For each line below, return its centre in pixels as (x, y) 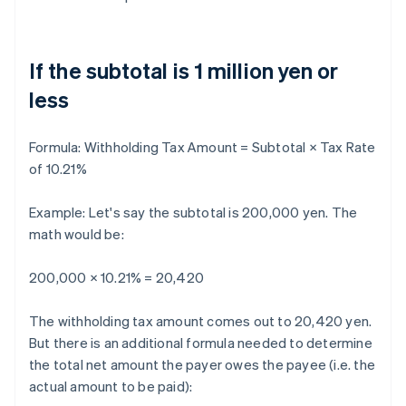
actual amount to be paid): (111, 387)
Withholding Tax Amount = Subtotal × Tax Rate (230, 147)
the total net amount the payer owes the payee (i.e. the (203, 365)
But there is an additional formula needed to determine (201, 343)
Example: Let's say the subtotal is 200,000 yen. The (193, 213)
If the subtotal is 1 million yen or (184, 71)
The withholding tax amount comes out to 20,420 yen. (201, 321)
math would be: (77, 234)
